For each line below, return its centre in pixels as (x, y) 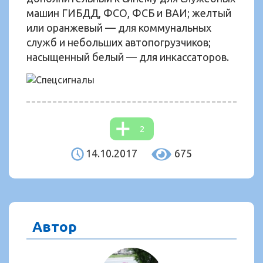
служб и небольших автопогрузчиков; (119, 42)
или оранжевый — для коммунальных (119, 28)
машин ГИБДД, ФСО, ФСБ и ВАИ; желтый (129, 13)
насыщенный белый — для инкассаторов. (128, 57)
